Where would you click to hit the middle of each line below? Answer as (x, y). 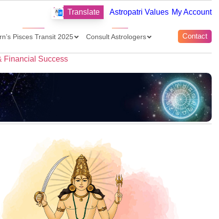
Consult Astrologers (116, 36)
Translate (84, 12)
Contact (195, 36)
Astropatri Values (139, 12)
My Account (192, 12)
